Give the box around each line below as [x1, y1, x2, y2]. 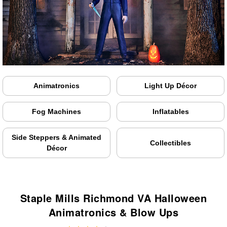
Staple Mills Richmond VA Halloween [20, 191, 207, 206]
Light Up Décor [144, 82, 197, 90]
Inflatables [152, 107, 189, 116]
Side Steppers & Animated [12, 133, 101, 142]
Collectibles [150, 138, 191, 147]
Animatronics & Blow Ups [48, 205, 179, 220]
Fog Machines [32, 107, 81, 116]
